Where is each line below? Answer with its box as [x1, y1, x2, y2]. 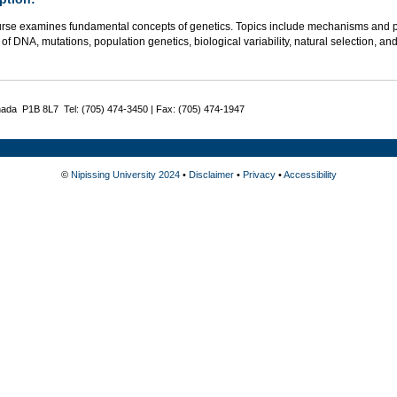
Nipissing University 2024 [70, 169, 180, 180]
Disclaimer [188, 169, 234, 180]
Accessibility [283, 169, 337, 180]
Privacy [242, 169, 276, 180]
